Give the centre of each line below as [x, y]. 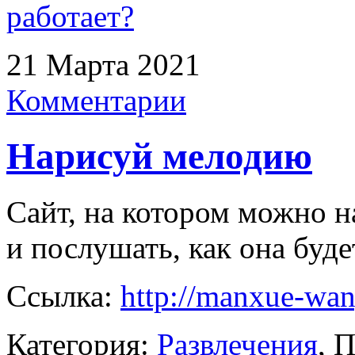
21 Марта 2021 [103, 64]
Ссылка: [63, 296]
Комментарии [96, 100]
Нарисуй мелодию [159, 157]
